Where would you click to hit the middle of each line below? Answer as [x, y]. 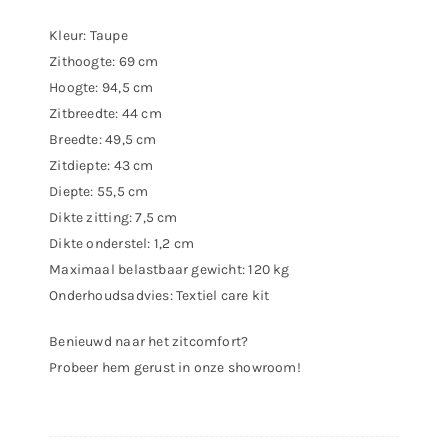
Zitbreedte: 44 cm [105, 113]
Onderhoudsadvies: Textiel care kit [159, 295]
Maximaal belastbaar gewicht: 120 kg [169, 269]
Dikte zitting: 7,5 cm [113, 217]
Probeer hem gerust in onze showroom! [175, 367]
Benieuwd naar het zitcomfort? [149, 341]
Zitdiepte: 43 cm [101, 165]
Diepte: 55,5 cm [99, 191]
